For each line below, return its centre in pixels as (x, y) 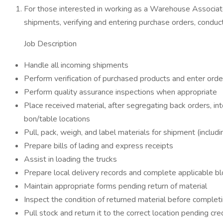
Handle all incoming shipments (76, 65)
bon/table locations (57, 119)
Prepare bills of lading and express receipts (99, 146)
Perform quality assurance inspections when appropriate (120, 92)
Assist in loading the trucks (70, 159)
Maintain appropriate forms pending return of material (115, 186)
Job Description (52, 44)
